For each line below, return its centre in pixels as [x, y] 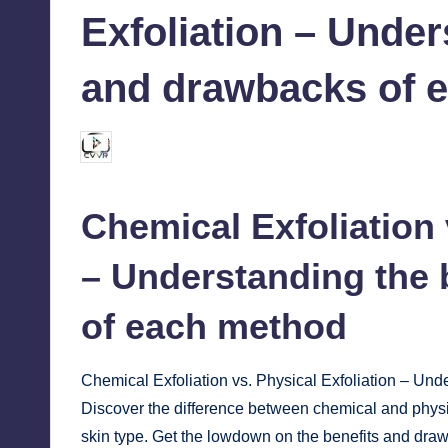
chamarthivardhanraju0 [190, 147]
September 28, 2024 [369, 148]
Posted [101, 153]
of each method [214, 327]
